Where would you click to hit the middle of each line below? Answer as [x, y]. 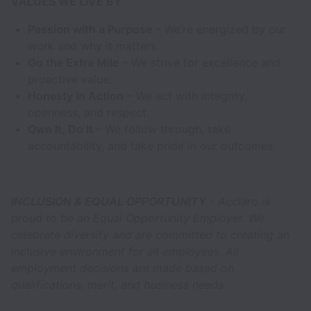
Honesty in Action [76, 96]
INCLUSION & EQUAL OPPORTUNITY [109, 201]
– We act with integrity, [185, 96]
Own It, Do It [62, 129]
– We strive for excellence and [200, 62]
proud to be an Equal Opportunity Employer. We [138, 218]
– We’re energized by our [219, 29]
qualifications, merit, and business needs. [119, 285]
